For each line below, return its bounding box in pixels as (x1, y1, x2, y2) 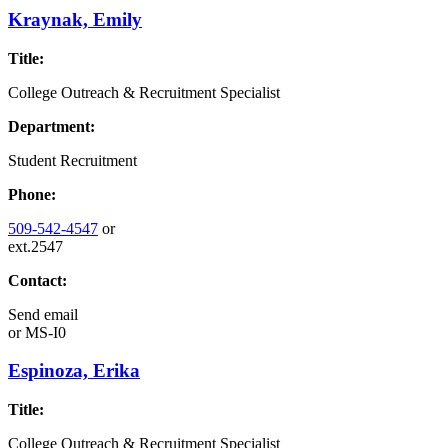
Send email (8, 305, 78, 323)
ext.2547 (8, 237, 63, 255)
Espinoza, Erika (8, 360, 140, 382)
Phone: (8, 185, 56, 203)
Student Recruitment (8, 151, 137, 169)
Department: (8, 117, 95, 135)
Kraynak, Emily (8, 8, 142, 30)
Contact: (8, 271, 67, 289)
